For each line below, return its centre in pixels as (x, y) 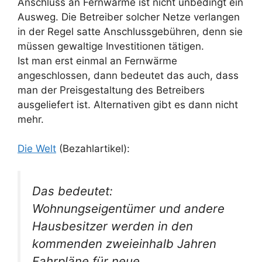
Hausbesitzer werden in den (113, 226)
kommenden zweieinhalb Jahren (124, 244)
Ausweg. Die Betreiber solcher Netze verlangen (129, 17)
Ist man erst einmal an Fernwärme (97, 61)
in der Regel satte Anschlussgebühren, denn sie (130, 31)
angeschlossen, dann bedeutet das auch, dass (128, 75)
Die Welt (37, 148)
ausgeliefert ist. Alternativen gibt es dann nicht (128, 104)
